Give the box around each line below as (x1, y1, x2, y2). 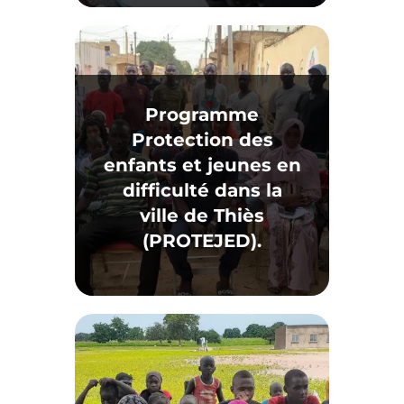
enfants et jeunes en (103, 154, 301, 176)
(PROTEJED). (142, 230, 262, 252)
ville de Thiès (140, 205, 264, 226)
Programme (145, 104, 259, 125)
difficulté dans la (122, 179, 282, 201)
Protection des (131, 129, 273, 151)
